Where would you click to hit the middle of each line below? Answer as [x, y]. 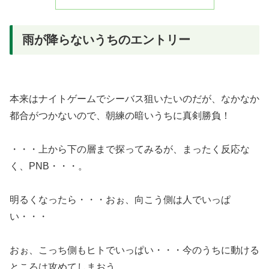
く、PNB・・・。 [49, 166]
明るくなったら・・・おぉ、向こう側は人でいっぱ [120, 200]
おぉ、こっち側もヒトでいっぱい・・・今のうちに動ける [134, 250]
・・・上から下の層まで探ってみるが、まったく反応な [130, 150]
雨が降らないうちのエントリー [106, 39]
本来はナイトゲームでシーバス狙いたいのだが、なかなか [134, 99]
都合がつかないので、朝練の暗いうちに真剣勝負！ [120, 116]
